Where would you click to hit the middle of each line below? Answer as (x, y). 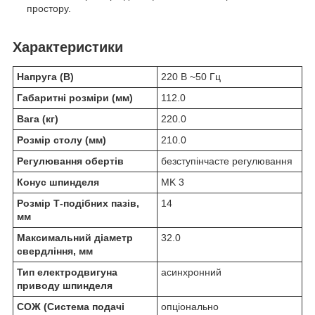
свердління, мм (55, 251)
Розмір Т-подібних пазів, (78, 204)
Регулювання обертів (70, 161)
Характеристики (68, 47)
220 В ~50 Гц (191, 77)
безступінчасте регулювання (227, 161)
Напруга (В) (45, 77)
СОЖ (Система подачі (71, 307)
